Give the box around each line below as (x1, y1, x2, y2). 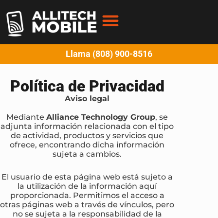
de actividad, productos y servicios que (11, 130, 164, 140)
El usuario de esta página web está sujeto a (1, 172, 173, 182)
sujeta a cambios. (53, 148, 122, 159)
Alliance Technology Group (46, 111, 156, 122)
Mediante (6, 111, 47, 122)
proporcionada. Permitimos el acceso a (10, 190, 164, 200)
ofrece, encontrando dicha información (10, 139, 165, 149)
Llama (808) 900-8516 (66, 49, 152, 59)
